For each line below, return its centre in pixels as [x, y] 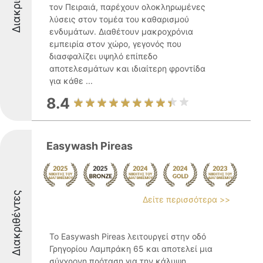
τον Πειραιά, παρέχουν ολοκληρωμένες [127, 7]
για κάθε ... [71, 81]
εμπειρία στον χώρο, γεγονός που [115, 44]
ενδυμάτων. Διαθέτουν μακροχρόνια [121, 31]
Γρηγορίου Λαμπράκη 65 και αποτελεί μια [131, 249]
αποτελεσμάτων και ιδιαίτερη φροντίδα [127, 68]
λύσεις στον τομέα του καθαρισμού [119, 19]
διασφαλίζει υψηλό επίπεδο [103, 56]
